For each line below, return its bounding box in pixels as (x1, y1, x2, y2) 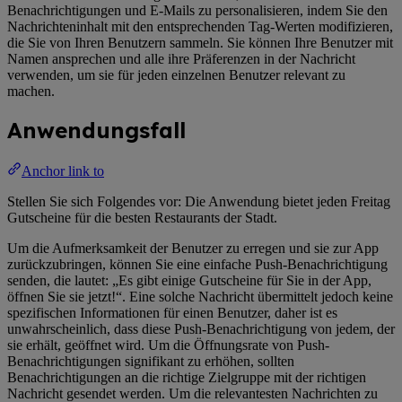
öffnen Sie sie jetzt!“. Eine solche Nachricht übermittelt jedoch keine (7, 289, 393, 305)
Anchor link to (22, 163, 104, 179)
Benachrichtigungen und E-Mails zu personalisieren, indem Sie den (7, 2, 388, 18)
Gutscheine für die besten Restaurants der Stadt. (7, 210, 277, 226)
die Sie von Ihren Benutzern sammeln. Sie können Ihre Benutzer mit (7, 34, 393, 50)
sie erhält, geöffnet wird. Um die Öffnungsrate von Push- (7, 337, 329, 354)
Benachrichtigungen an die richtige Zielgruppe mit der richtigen (7, 370, 366, 386)
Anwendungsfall (7, 117, 186, 144)
